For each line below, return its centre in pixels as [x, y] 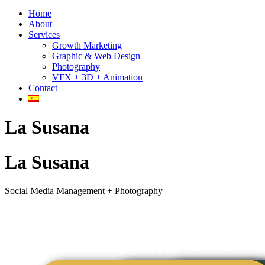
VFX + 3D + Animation [97, 77]
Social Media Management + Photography [84, 191]
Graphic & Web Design [96, 56]
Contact [43, 88]
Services [44, 35]
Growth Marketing [87, 45]
